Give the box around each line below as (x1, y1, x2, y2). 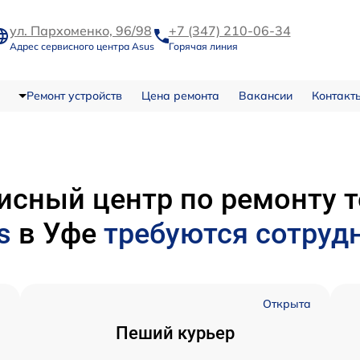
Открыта (263, 297, 311, 312)
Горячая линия (168, 39, 238, 52)
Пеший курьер (116, 323, 235, 344)
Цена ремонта (141, 88, 219, 104)
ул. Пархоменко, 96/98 (9, 22, 152, 39)
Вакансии (238, 88, 292, 104)
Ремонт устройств (26, 88, 122, 104)
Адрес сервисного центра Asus (9, 39, 154, 52)
